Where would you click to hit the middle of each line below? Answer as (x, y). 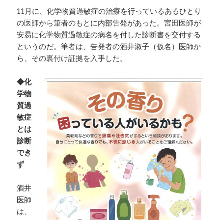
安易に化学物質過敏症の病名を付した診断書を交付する (109, 35)
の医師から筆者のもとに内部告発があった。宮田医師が (109, 23)
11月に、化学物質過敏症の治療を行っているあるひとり (109, 11)
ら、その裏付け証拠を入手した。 (72, 58)
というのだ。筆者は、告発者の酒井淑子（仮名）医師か (109, 46)
